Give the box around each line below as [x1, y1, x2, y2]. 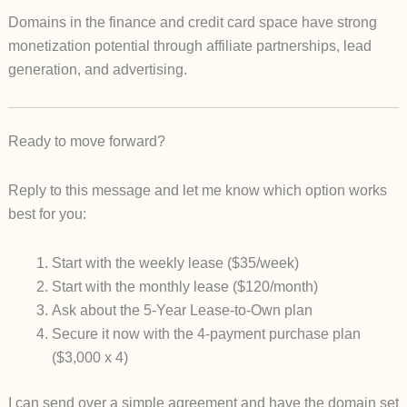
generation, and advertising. [7, 62, 187, 78]
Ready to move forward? [7, 134, 165, 150]
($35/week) [223, 255, 299, 272]
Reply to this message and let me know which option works [7, 183, 387, 199]
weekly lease [138, 255, 223, 272]
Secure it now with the [51, 326, 197, 342]
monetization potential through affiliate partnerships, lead [7, 38, 372, 55]
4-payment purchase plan [196, 326, 361, 342]
